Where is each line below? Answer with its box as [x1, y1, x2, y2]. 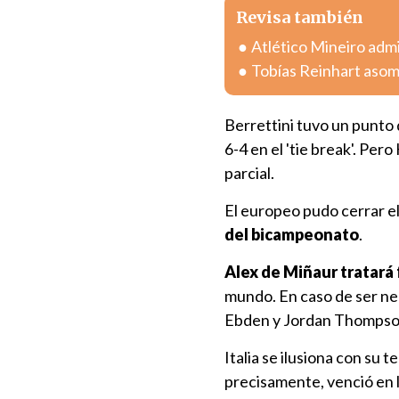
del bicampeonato [224, 224, 359, 244]
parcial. [224, 163, 274, 183]
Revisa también [236, 7, 363, 28]
